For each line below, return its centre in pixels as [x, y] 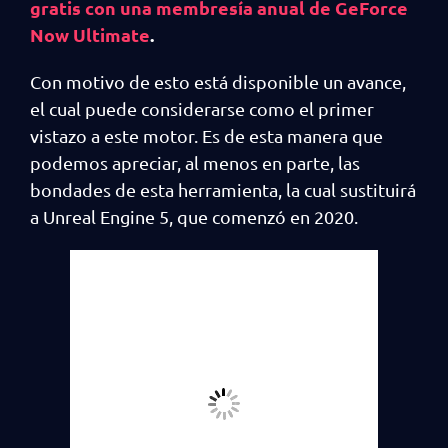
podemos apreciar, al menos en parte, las [195, 162]
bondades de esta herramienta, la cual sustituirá [223, 189]
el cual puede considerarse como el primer [202, 108]
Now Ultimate [90, 34]
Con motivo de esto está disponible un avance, [218, 81]
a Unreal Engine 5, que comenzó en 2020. [194, 216]
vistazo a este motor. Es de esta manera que [206, 135]
